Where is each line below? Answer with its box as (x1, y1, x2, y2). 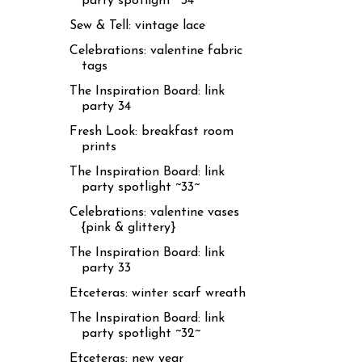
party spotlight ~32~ (81, 326, 200, 340)
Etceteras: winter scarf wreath (69, 286, 246, 300)
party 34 (81, 99, 131, 113)
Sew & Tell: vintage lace (69, 19, 205, 32)
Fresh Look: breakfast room (69, 124, 234, 138)
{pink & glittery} (81, 221, 175, 234)
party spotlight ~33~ (81, 180, 200, 194)
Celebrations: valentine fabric (69, 44, 242, 57)
